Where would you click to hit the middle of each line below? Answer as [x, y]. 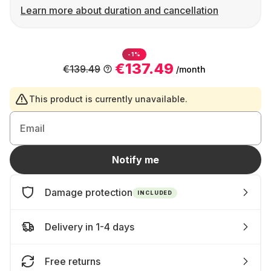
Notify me [135, 160]
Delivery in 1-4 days [90, 227]
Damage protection [89, 192]
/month [191, 69]
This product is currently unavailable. [108, 99]
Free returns [73, 261]
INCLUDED [155, 192]
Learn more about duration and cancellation [119, 10]
